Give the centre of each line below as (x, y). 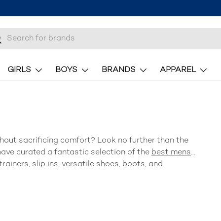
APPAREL (178, 71)
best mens (171, 153)
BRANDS (119, 71)
